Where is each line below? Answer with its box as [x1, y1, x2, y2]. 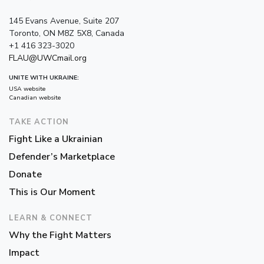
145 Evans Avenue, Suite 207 [9, 15, 119, 27]
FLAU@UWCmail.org [9, 52, 87, 64]
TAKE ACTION [9, 116, 69, 127]
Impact [9, 246, 39, 259]
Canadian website [9, 93, 61, 102]
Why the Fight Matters [9, 228, 111, 242]
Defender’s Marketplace [9, 150, 115, 163]
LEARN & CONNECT [9, 212, 93, 223]
